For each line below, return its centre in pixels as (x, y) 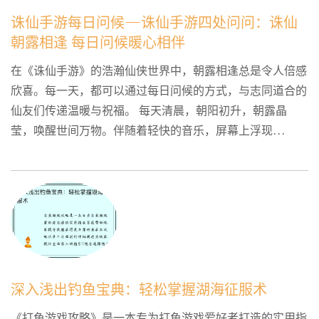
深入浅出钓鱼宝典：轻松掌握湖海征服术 (139, 290)
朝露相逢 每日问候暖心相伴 (98, 44)
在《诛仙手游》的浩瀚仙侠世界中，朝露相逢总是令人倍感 (159, 72)
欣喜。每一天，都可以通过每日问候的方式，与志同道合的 (159, 92)
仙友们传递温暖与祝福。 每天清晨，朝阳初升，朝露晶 (149, 112)
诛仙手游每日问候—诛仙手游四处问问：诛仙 (154, 24)
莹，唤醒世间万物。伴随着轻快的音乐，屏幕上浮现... (148, 132)
